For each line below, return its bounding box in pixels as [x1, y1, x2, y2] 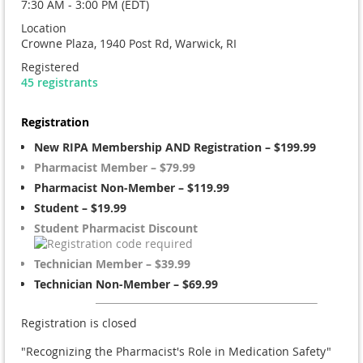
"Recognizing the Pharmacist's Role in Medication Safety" [21, 344, 331, 359]
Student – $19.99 [34, 200, 126, 216]
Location [21, 20, 66, 36]
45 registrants [21, 75, 98, 90]
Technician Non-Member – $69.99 [34, 276, 218, 292]
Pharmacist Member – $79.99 [34, 160, 195, 175]
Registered [21, 59, 79, 75]
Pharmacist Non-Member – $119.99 [34, 180, 229, 195]
